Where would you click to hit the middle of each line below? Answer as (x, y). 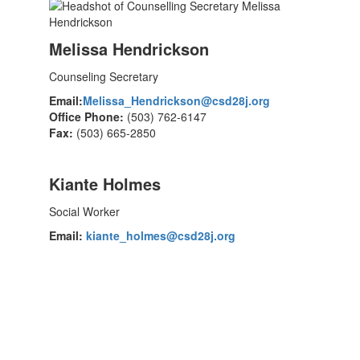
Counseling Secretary (103, 76)
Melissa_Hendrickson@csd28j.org (176, 100)
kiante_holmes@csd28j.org (160, 235)
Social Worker (84, 211)
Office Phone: (88, 117)
